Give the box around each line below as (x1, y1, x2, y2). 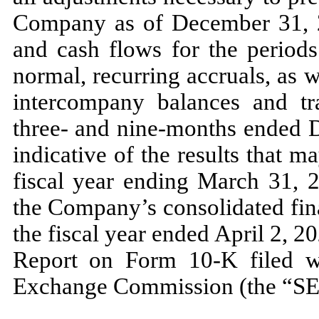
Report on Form (12, 246, 189, 273)
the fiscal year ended (12, 220, 214, 246)
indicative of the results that (12, 141, 289, 167)
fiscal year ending (12, 167, 198, 194)
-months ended (158, 115, 308, 141)
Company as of (12, 9, 172, 36)
